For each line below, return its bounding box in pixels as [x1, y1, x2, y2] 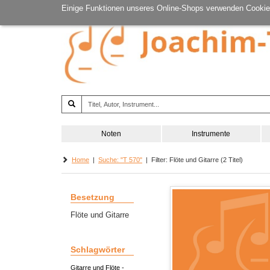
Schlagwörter [71, 245, 125, 254]
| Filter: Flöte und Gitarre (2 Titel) [142, 156, 243, 163]
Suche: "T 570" [98, 156, 142, 163]
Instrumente [192, 130, 231, 138]
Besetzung [71, 192, 115, 202]
